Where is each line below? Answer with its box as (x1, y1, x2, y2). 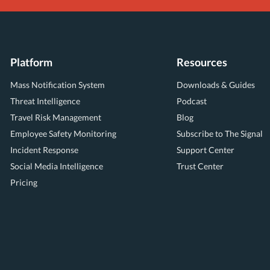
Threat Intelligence (10, 96, 81, 106)
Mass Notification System (10, 80, 105, 90)
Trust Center (176, 161, 224, 171)
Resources (176, 55, 227, 69)
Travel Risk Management (10, 112, 102, 122)
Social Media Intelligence (10, 161, 104, 171)
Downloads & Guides (176, 80, 255, 90)
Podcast (176, 96, 207, 106)
